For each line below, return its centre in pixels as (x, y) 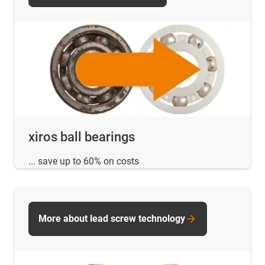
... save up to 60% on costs (84, 161)
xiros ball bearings (82, 137)
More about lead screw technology (112, 218)
